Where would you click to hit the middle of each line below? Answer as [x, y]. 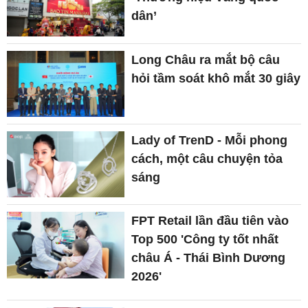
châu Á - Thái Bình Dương [209, 258]
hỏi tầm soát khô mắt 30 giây [216, 78]
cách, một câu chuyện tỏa [207, 158]
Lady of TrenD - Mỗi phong [210, 140]
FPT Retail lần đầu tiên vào [210, 221]
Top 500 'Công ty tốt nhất [205, 240]
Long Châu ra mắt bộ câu [206, 59]
